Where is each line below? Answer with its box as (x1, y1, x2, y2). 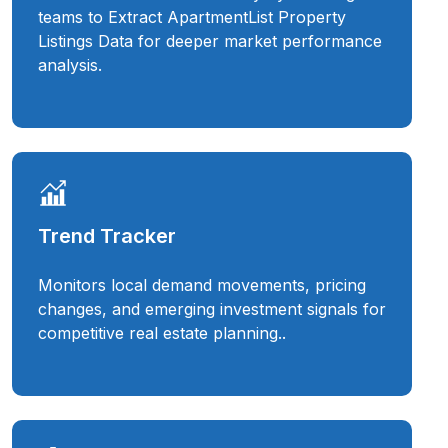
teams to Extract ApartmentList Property (38, 7, 346, 28)
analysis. (38, 55, 102, 76)
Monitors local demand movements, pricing (38, 275, 366, 296)
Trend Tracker (38, 224, 176, 249)
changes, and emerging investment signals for (38, 299, 386, 320)
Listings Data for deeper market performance (38, 31, 382, 52)
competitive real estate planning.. (38, 323, 286, 344)
